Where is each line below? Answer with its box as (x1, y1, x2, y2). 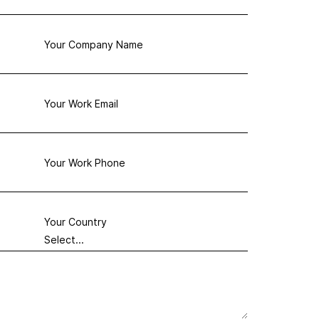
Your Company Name (44, 38, 143, 51)
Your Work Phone (44, 157, 125, 169)
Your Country (44, 216, 107, 228)
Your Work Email (44, 98, 118, 110)
